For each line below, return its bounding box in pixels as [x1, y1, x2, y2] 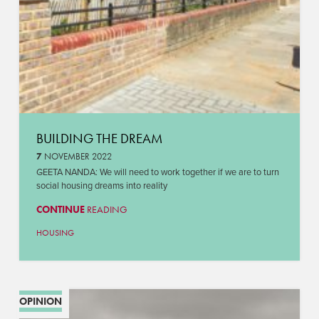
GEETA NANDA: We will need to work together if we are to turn [36, 167, 279, 179]
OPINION [19, 294, 62, 308]
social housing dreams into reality [36, 180, 167, 192]
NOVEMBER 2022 [41, 150, 112, 162]
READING [84, 202, 127, 216]
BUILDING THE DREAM [36, 129, 162, 147]
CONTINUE [36, 202, 85, 216]
